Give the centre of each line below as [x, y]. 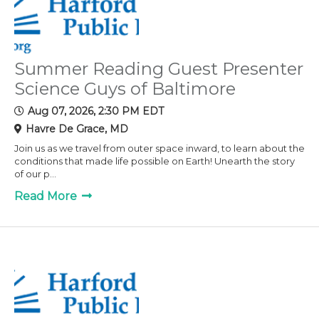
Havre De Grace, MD [77, 129]
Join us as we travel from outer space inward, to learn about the [159, 148]
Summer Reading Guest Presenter [159, 68]
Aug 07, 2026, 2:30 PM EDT [96, 111]
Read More [47, 196]
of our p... [35, 173]
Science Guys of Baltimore [125, 88]
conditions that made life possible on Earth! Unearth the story [155, 161]
